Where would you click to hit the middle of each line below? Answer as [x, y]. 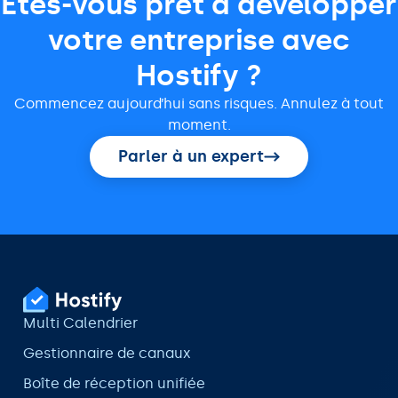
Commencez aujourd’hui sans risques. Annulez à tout [199, 104]
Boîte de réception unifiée [114, 384]
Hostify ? [199, 76]
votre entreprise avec [199, 40]
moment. [199, 125]
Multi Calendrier [80, 323]
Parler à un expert [191, 157]
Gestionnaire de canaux [107, 354]
